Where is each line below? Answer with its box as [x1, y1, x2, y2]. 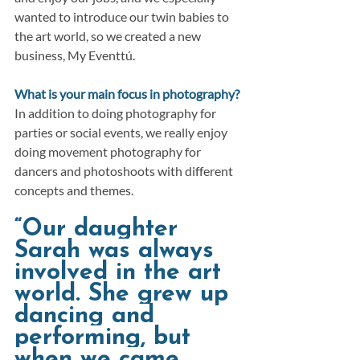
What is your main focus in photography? [14, 86, 239, 102]
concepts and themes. [14, 182, 133, 198]
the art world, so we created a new [14, 28, 203, 44]
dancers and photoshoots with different [14, 163, 235, 179]
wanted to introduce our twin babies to [14, 9, 231, 25]
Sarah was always [14, 239, 222, 264]
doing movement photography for [14, 144, 203, 160]
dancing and [14, 304, 162, 329]
